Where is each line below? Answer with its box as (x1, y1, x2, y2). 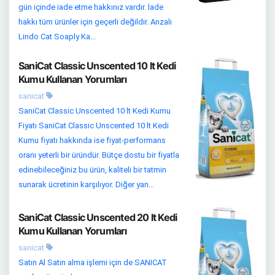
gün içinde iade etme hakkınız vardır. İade (18, 2, 163, 12)
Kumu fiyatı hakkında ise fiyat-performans (18, 136, 166, 145)
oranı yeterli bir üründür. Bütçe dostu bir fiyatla (18, 150, 179, 160)
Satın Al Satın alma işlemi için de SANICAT (18, 257, 167, 267)
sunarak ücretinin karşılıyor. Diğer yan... (18, 180, 154, 190)
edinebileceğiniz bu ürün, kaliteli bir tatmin (18, 165, 166, 175)
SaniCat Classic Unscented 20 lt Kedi (18, 211, 177, 223)
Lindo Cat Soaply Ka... (18, 32, 96, 42)
